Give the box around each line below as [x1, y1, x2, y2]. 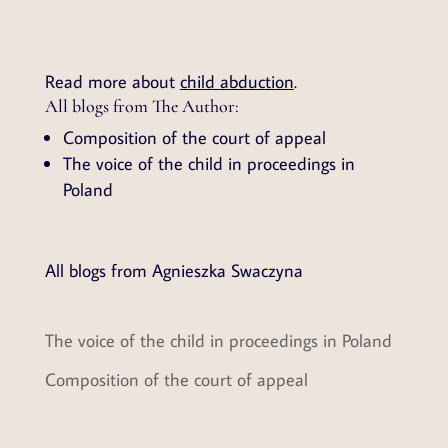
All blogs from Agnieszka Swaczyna [44, 259, 303, 283]
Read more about [44, 70, 180, 94]
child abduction [179, 70, 294, 94]
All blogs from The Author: [44, 95, 239, 118]
